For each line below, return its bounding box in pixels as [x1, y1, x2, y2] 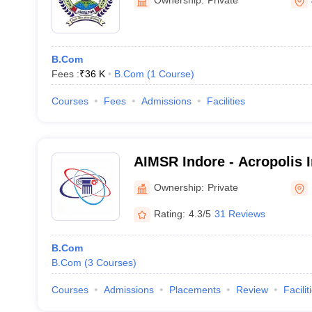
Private [207, 181, 238, 193]
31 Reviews [214, 208, 265, 219]
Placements [169, 284, 221, 295]
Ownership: [153, 181, 204, 193]
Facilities [206, 95, 245, 107]
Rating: [153, 208, 185, 219]
